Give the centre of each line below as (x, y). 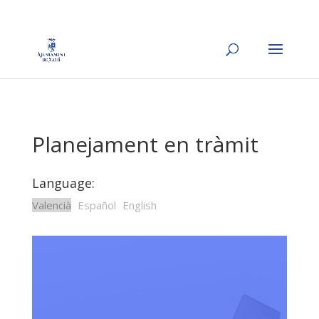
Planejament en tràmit (145, 144)
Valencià (51, 205)
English (139, 205)
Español (96, 205)
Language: (63, 183)
